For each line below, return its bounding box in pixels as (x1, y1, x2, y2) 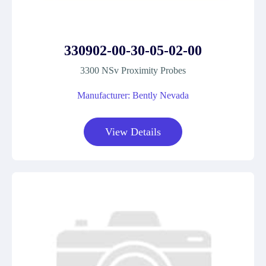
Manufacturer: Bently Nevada (77, 90, 189, 100)
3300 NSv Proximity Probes (80, 65, 186, 75)
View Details (105, 126, 161, 138)
